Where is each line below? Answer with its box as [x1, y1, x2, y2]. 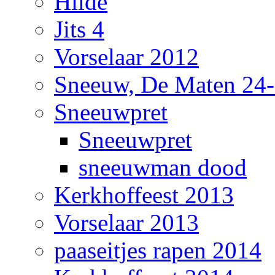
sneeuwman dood [79, 153, 247, 180]
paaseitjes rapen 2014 [54, 236, 261, 263]
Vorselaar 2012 [54, 43, 199, 70]
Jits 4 [54, 15, 104, 42]
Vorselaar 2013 [54, 209, 199, 236]
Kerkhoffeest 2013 [54, 181, 234, 208]
